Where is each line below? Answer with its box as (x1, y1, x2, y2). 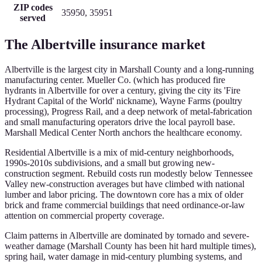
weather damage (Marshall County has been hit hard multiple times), (5, 241, 256, 251)
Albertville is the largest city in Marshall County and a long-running (5, 64, 254, 75)
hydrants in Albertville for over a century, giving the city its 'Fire (5, 85, 240, 96)
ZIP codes (13, 2, 53, 13)
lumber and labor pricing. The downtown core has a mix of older (5, 189, 243, 200)
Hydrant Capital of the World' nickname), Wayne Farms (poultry (5, 96, 242, 106)
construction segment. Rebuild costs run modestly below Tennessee (5, 168, 253, 179)
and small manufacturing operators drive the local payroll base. (5, 117, 235, 127)
